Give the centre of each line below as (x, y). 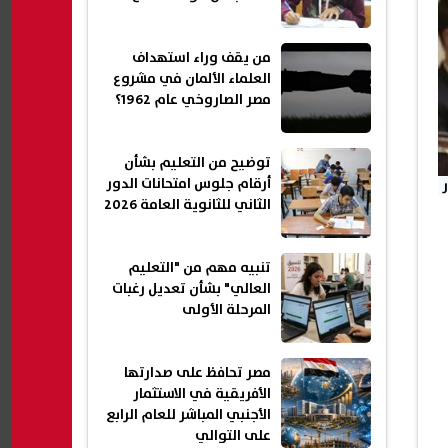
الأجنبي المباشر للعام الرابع (188, 415)
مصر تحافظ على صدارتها (197, 373)
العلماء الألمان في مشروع (192, 79)
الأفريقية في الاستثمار (202, 394)
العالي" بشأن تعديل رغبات (191, 289)
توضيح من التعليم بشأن (197, 163)
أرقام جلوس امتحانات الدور (188, 184)
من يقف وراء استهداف (201, 58)
